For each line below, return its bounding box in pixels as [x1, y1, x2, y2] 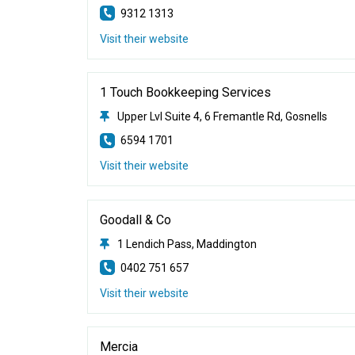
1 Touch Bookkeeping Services [100, 85, 272, 100]
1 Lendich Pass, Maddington [117, 237, 258, 250]
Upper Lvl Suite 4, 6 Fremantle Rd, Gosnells [117, 110, 328, 123]
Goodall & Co [100, 212, 172, 227]
